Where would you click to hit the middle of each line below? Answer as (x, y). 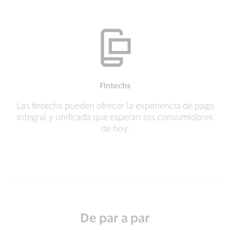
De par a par (115, 217)
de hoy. (115, 128)
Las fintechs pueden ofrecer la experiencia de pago (115, 105)
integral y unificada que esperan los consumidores (115, 117)
